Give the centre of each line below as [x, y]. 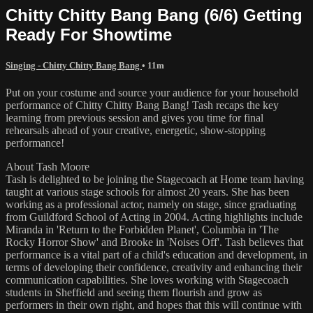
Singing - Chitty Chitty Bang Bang [74, 65]
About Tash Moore [48, 166]
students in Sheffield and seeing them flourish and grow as [134, 292]
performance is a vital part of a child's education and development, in [156, 254]
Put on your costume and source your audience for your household [152, 92]
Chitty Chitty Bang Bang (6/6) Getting [154, 15]
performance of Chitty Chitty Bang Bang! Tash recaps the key [142, 105]
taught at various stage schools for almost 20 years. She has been [147, 191]
